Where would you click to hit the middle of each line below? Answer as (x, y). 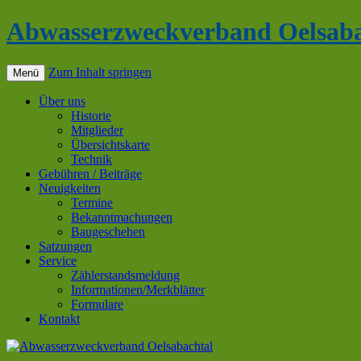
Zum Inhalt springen (100, 72)
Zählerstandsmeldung (125, 275)
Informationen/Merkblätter (138, 289)
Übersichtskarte (110, 144)
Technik (91, 159)
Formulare (97, 304)
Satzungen (65, 246)
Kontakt (59, 318)
